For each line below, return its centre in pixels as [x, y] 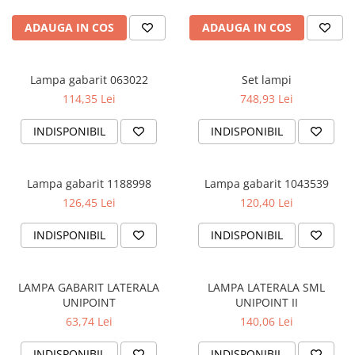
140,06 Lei [266, 322]
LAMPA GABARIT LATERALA [89, 288]
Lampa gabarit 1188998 [89, 184]
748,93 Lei [266, 99]
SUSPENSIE [41, 42]
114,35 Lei [89, 99]
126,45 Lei [89, 203]
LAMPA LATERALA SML [227, 288]
